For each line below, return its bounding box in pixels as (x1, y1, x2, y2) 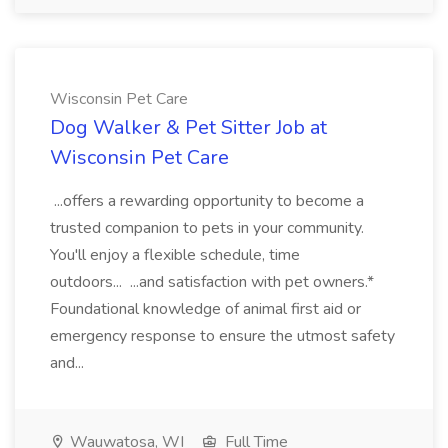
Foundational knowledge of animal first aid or (50, 298, 361, 320)
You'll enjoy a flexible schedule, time (50, 244, 300, 266)
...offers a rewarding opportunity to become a (50, 190, 364, 212)
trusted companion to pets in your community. (50, 217, 364, 239)
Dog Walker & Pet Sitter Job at (50, 114, 327, 141)
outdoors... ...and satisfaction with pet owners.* (50, 271, 374, 293)
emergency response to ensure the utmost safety (50, 325, 395, 347)
